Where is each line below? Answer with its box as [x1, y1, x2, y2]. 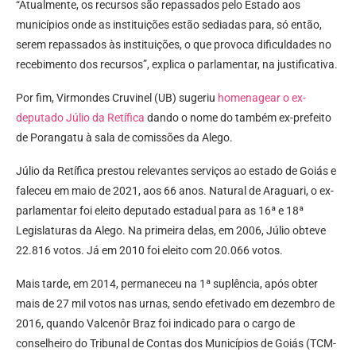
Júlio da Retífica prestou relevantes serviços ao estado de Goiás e [16, 164, 336, 178]
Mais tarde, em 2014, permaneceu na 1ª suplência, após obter [16, 277, 318, 291]
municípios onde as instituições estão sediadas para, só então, [16, 18, 322, 32]
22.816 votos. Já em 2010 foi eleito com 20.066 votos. [16, 244, 285, 257]
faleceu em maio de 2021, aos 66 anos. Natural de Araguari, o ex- [16, 184, 334, 198]
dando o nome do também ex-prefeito [145, 111, 331, 125]
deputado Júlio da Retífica [16, 111, 145, 125]
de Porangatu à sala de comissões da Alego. [16, 131, 233, 145]
